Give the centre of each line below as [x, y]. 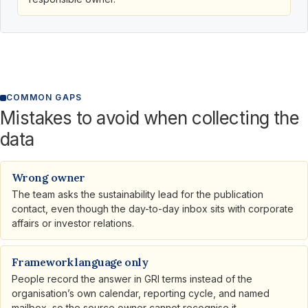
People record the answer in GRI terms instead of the [132, 279]
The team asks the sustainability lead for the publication [137, 195]
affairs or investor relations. [73, 223]
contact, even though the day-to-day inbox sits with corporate [153, 209]
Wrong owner [48, 178]
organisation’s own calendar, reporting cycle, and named [141, 294]
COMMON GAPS [44, 98]
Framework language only [80, 262]
